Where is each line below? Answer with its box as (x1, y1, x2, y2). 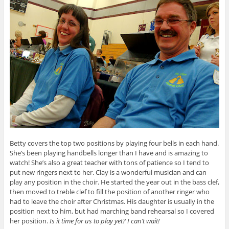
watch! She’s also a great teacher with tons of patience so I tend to (9, 157, 209, 167)
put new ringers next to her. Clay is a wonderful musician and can (9, 167, 207, 177)
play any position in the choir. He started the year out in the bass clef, (9, 177, 219, 187)
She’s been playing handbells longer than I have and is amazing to (9, 148, 208, 157)
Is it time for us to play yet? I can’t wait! (49, 216, 159, 225)
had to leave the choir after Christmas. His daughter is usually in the (9, 196, 214, 206)
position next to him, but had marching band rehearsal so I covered (9, 206, 214, 216)
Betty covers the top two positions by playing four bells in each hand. (9, 138, 219, 148)
